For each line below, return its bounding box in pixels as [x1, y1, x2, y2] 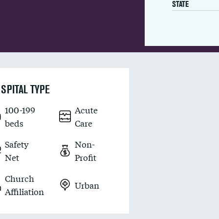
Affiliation [5, 185, 44, 197]
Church [5, 172, 35, 184]
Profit [75, 151, 97, 163]
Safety [5, 138, 29, 150]
